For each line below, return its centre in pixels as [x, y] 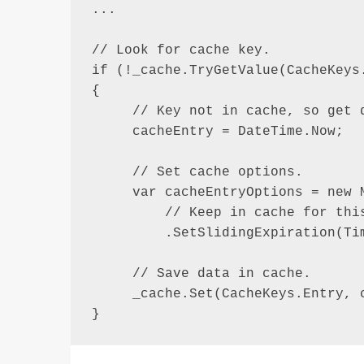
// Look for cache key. [181, 50]
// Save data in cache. [201, 273]
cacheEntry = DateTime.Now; [217, 131]
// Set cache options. [197, 172]
